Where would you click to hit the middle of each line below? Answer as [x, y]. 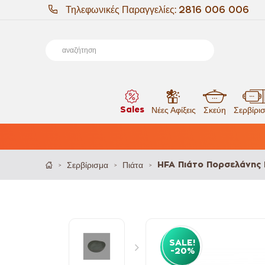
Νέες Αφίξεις [173, 110]
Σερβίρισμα [88, 165]
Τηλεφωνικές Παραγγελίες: [122, 10]
